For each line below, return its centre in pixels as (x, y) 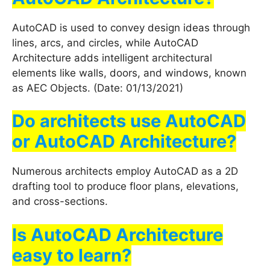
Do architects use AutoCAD (129, 121)
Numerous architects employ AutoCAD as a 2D (125, 171)
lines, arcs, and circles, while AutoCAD (105, 42)
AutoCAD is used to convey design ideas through (131, 27)
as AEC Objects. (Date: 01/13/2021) (98, 88)
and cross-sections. (60, 202)
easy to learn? (72, 255)
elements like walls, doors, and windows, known (129, 73)
